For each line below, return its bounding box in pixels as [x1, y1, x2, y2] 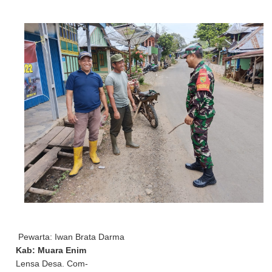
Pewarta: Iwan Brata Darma [16, 233, 125, 242]
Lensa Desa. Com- [16, 259, 89, 269]
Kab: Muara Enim [16, 246, 87, 256]
